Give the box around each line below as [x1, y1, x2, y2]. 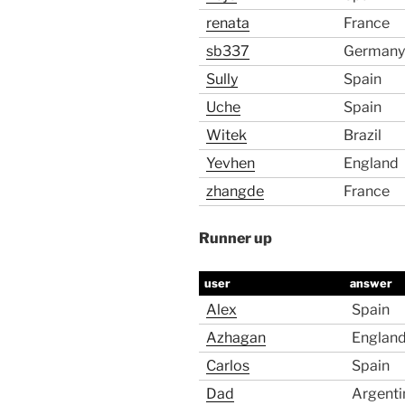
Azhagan [206, 329, 266, 347]
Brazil [344, 127, 381, 145]
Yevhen [206, 155, 255, 173]
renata [206, 14, 250, 33]
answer [350, 277, 393, 291]
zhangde [206, 183, 264, 201]
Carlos [206, 357, 250, 375]
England [344, 155, 399, 173]
